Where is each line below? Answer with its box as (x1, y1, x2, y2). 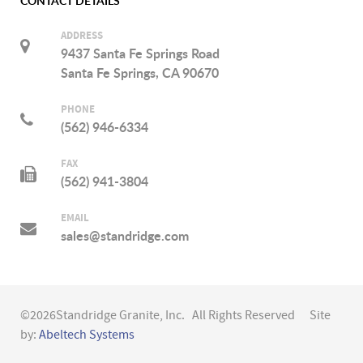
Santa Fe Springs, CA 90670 (61, 66, 219, 81)
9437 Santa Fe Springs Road (61, 46, 220, 62)
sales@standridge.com (61, 228, 189, 244)
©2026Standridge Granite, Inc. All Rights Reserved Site (20, 308, 331, 323)
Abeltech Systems (39, 327, 135, 343)
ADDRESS (61, 30, 103, 42)
